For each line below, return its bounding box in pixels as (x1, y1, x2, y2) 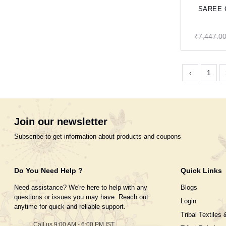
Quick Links (180, 166, 222, 175)
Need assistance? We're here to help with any (14, 183, 148, 191)
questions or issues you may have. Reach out (14, 193, 149, 201)
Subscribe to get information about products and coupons (14, 132, 182, 140)
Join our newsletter (14, 116, 108, 127)
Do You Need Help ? (14, 166, 83, 175)
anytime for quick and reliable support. (14, 202, 126, 210)
